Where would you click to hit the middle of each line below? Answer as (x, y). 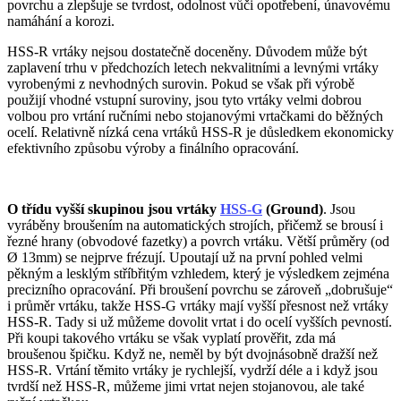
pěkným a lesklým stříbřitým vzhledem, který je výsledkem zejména (198, 274)
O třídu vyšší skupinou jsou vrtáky (114, 209)
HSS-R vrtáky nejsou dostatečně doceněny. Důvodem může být (187, 52)
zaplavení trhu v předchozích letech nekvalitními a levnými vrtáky (193, 68)
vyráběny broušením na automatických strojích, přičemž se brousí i (195, 226)
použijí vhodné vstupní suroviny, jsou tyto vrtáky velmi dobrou (184, 100)
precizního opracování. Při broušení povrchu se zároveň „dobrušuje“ (200, 290)
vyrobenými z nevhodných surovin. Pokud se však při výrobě (181, 84)
